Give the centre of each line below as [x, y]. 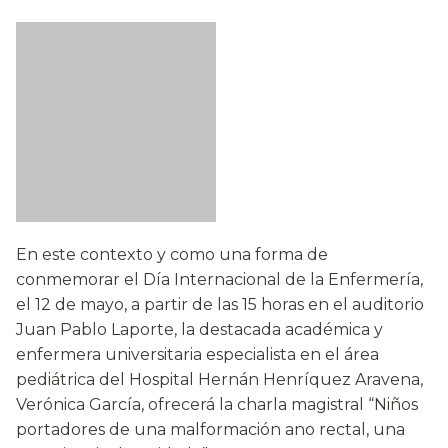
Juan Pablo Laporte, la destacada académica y [199, 330]
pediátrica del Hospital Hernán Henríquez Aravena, [219, 380]
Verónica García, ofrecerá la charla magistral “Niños [217, 405]
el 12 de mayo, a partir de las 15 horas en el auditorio [220, 305]
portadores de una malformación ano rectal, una [210, 430]
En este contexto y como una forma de [172, 255]
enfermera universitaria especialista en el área [197, 355]
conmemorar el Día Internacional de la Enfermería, [219, 280]
